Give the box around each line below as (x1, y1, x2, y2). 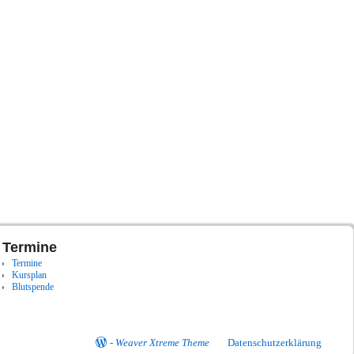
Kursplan (11, 269, 47, 281)
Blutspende (11, 281, 54, 293)
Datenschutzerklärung (227, 337, 322, 349)
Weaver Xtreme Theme (115, 337, 209, 349)
